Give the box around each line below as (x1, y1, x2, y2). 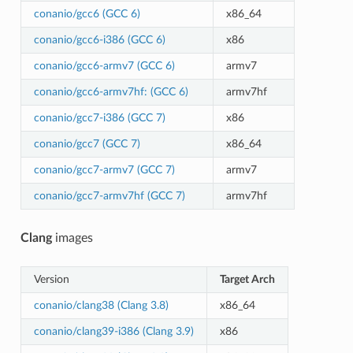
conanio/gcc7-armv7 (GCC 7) (33, 163, 175, 176)
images (51, 231, 93, 244)
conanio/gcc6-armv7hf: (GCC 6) (33, 85, 188, 98)
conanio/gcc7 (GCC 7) (33, 137, 140, 150)
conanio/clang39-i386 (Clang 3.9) (33, 325, 194, 337)
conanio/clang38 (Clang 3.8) (33, 299, 169, 311)
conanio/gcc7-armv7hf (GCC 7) (33, 189, 185, 202)
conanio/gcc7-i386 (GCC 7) (33, 111, 165, 124)
